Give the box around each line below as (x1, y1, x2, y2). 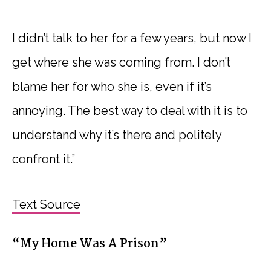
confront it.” (12, 151, 75, 166)
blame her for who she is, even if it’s (12, 79, 212, 94)
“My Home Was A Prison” (12, 234, 167, 254)
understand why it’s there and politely (12, 127, 221, 142)
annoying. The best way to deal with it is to (12, 103, 247, 118)
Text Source (12, 197, 80, 212)
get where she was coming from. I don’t (12, 54, 230, 70)
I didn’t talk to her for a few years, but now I (12, 30, 252, 45)
